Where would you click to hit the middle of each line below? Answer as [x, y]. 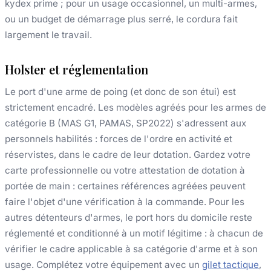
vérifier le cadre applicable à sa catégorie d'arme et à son [131, 249]
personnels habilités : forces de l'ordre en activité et [119, 139]
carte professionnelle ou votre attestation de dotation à [125, 170]
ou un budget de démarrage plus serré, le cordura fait [121, 19]
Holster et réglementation [77, 69]
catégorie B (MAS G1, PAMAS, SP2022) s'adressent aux [126, 123]
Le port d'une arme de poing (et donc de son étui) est [120, 91]
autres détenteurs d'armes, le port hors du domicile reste [129, 217]
